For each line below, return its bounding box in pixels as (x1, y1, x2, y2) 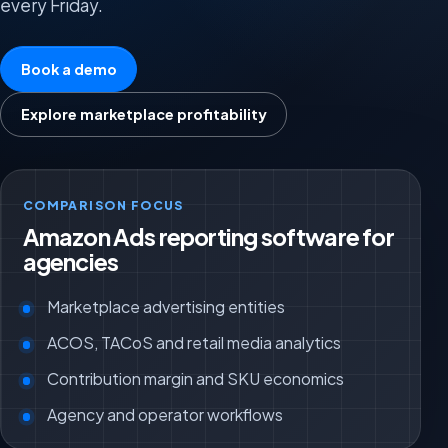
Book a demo (20, 59, 117, 78)
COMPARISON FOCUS (22, 196, 184, 213)
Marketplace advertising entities (47, 296, 286, 318)
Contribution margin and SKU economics (47, 368, 345, 390)
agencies (22, 247, 119, 277)
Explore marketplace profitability (20, 105, 267, 124)
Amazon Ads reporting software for (22, 222, 394, 252)
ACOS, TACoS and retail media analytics (47, 332, 342, 354)
